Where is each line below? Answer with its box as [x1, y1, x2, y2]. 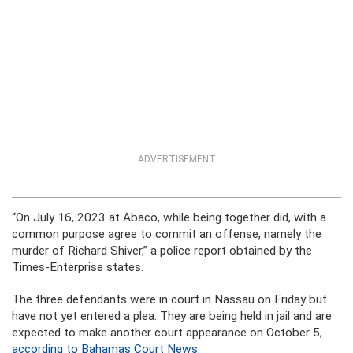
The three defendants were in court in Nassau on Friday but [12, 292, 327, 307]
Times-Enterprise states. [12, 260, 143, 274]
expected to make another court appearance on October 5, [12, 325, 322, 340]
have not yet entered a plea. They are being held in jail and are [12, 309, 332, 323]
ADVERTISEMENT [137, 154, 216, 165]
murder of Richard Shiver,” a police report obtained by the [12, 243, 312, 258]
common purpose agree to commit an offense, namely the [12, 227, 321, 241]
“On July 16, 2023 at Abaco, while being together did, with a [12, 210, 326, 225]
